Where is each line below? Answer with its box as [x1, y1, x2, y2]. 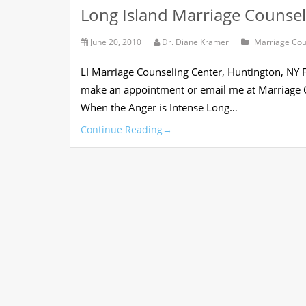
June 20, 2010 [90, 36, 141, 48]
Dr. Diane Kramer [160, 36, 231, 48]
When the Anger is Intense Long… [81, 100, 238, 114]
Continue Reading [81, 123, 163, 136]
